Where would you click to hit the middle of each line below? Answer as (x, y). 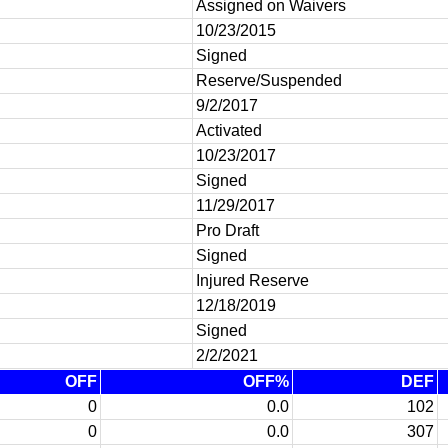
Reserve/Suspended (269, 80)
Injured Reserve (252, 280)
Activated (229, 130)
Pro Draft (227, 230)
